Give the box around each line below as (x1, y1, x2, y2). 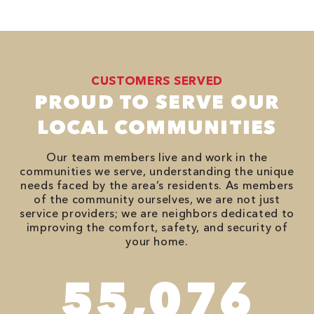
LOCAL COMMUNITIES (37, 115, 277, 139)
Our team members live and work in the (46, 150, 268, 165)
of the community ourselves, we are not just (34, 192, 280, 207)
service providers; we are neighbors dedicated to (20, 206, 294, 221)
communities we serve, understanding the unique (20, 164, 294, 179)
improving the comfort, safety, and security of (26, 220, 288, 235)
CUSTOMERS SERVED (91, 73, 223, 88)
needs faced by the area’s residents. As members (20, 178, 294, 193)
